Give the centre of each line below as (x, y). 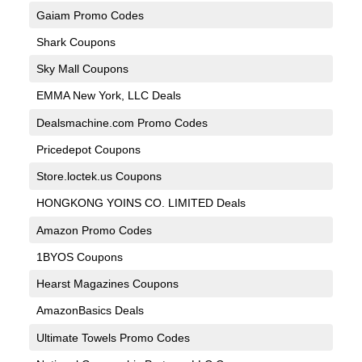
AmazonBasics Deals (90, 311)
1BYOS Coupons (79, 257)
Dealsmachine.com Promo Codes (122, 122)
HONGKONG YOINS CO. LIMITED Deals (141, 203)
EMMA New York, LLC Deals (108, 96)
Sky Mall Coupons (82, 69)
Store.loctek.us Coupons (99, 177)
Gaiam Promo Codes (90, 15)
